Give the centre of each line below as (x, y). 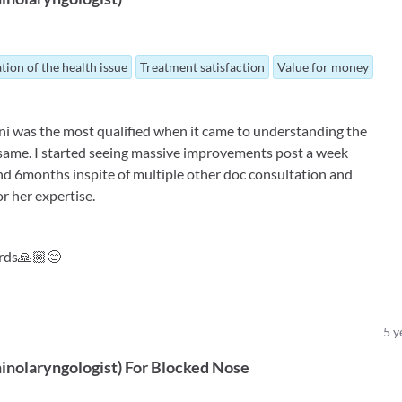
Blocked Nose (201, 367)
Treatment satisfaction (203, 67)
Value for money (323, 67)
